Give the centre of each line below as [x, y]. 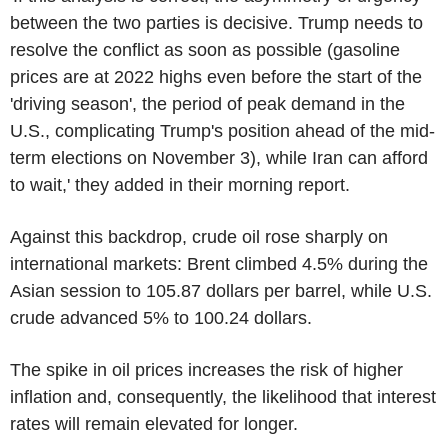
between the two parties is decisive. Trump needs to [216, 22]
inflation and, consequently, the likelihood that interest [223, 396]
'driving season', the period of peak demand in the [207, 103]
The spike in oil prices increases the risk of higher [206, 369]
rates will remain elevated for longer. [154, 423]
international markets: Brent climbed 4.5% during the [219, 263]
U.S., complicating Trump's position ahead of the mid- [222, 130]
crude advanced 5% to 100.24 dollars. [161, 317]
